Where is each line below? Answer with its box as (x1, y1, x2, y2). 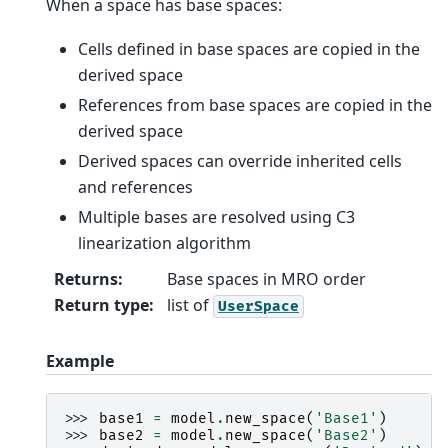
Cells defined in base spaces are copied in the (78, 37, 420, 60)
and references (78, 175, 193, 198)
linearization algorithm (78, 231, 251, 254)
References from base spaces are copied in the (78, 93, 432, 116)
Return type (54, 293, 149, 316)
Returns (54, 267, 118, 290)
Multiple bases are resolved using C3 (78, 205, 355, 228)
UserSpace (218, 297, 299, 315)
